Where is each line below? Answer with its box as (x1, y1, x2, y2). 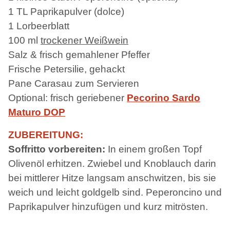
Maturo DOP (8, 106, 65, 118)
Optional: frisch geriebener (8, 92, 127, 103)
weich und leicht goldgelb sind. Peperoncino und (8, 186, 222, 198)
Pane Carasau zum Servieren (8, 78, 139, 89)
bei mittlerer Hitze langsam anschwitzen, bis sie (8, 172, 216, 183)
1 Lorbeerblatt (8, 20, 69, 31)
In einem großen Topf (105, 143, 202, 155)
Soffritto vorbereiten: (8, 143, 105, 155)
